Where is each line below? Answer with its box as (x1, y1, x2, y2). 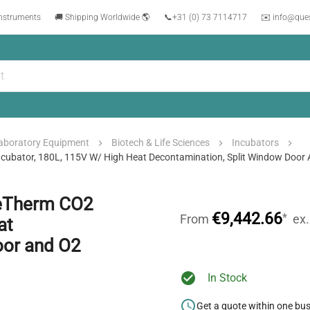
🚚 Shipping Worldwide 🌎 (55, 12, 150, 22)
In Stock (208, 271, 247, 285)
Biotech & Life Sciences (111, 137, 210, 148)
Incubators (231, 137, 279, 148)
